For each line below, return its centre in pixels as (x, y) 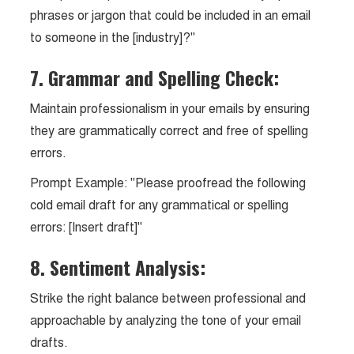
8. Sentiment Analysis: (118, 267)
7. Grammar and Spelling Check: (155, 77)
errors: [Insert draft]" (87, 227)
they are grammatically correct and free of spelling (169, 131)
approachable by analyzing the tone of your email (166, 320)
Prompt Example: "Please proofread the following (168, 183)
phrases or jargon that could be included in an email (171, 15)
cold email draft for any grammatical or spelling (160, 205)
